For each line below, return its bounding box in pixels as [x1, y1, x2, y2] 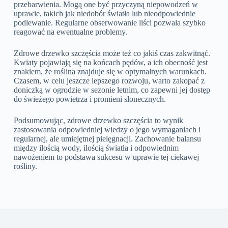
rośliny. [13, 161, 37, 170]
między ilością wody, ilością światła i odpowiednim [13, 143, 179, 152]
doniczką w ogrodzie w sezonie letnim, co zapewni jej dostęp [13, 85, 210, 94]
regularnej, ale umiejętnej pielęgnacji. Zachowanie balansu [13, 134, 201, 143]
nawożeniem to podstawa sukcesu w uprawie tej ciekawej [13, 152, 199, 161]
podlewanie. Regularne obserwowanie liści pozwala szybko [13, 18, 206, 27]
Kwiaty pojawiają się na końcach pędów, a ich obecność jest [13, 58, 208, 67]
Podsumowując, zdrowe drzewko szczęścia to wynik [13, 116, 183, 125]
